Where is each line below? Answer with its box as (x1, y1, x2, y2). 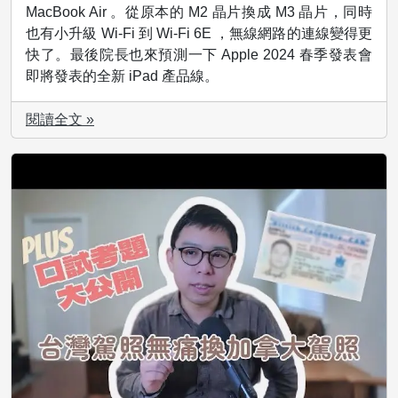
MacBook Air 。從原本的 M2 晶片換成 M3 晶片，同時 (26, 4, 372, 20)
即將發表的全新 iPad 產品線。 (26, 68, 219, 84)
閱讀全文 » (26, 112, 94, 128)
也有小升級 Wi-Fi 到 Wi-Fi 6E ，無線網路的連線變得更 (26, 26, 372, 42)
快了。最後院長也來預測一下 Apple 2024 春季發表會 (26, 47, 372, 63)
